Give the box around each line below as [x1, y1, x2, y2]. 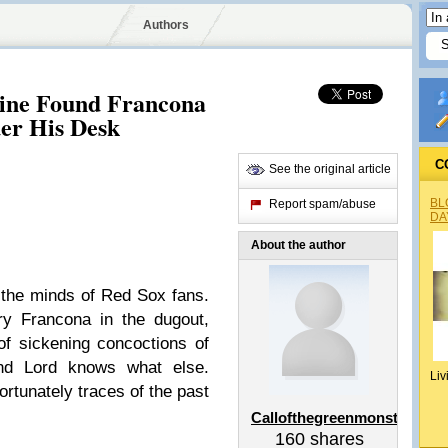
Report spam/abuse [269, 197, 376, 211]
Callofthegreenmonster [251, 409, 412, 426]
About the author [251, 238, 346, 252]
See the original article [269, 162, 391, 176]
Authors [142, 18, 189, 32]
